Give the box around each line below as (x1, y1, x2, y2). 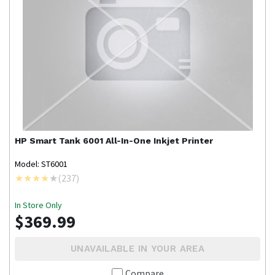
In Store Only (15, 199, 62, 211)
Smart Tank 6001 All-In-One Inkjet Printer (29, 136, 213, 146)
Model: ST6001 (15, 158, 68, 170)
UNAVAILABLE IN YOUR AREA (71, 243, 204, 255)
